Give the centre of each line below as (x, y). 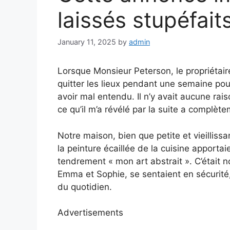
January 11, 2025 (87, 42)
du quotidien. (85, 187)
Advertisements (90, 213)
